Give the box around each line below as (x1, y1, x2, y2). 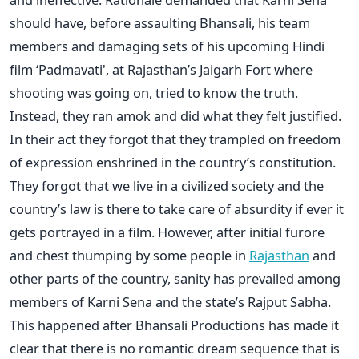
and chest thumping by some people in (10, 245, 249, 264)
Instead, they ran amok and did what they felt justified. (10, 106, 341, 125)
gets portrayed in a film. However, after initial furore (10, 222, 325, 241)
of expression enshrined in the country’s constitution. (10, 152, 336, 171)
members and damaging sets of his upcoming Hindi (10, 36, 325, 55)
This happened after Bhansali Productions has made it (10, 315, 339, 334)
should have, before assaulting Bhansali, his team (10, 13, 310, 32)
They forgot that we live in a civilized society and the (10, 175, 324, 195)
